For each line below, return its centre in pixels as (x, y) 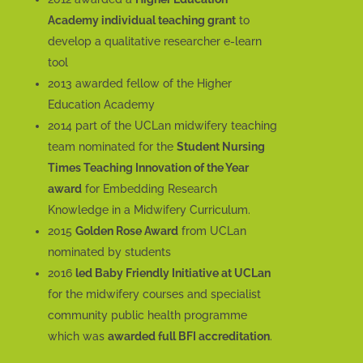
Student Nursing (220, 147)
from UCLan (212, 231)
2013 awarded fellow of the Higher (139, 84)
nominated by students (109, 252)
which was (77, 337)
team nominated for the (112, 147)
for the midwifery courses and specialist (154, 295)
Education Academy (101, 105)
